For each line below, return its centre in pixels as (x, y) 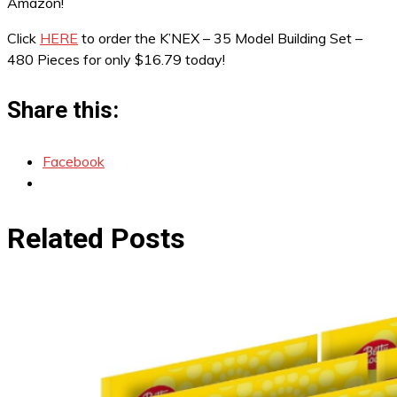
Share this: (63, 110)
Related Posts (96, 238)
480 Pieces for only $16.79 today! (116, 59)
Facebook (74, 161)
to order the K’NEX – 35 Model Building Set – (220, 38)
